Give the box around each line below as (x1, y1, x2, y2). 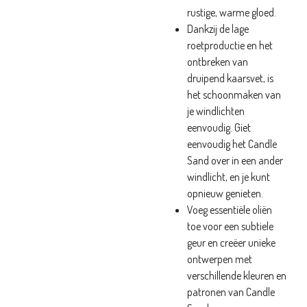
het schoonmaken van (187, 88, 281, 101)
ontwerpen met (187, 252, 252, 266)
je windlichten (187, 104, 245, 118)
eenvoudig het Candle (187, 137, 277, 151)
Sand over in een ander (187, 153, 283, 167)
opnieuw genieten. (187, 186, 263, 200)
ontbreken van (187, 55, 248, 69)
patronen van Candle (187, 285, 275, 299)
